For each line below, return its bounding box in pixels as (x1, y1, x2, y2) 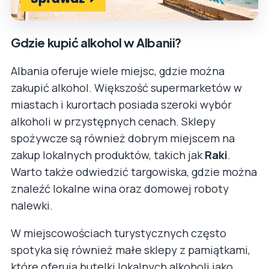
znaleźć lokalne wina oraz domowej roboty (11, 181, 229, 196)
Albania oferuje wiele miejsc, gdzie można (11, 64, 225, 79)
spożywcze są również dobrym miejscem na (11, 131, 235, 146)
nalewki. (11, 198, 53, 213)
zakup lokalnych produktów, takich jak (11, 148, 205, 163)
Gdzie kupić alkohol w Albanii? (11, 35, 181, 50)
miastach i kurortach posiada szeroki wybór (11, 97, 232, 112)
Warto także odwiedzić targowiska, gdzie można (11, 165, 257, 180)
